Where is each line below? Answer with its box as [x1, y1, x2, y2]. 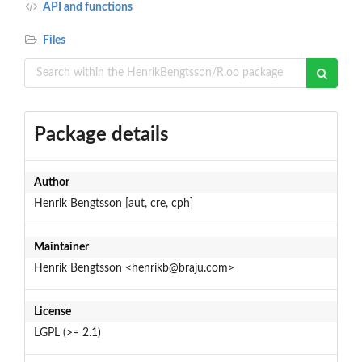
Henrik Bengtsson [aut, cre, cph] [33, 197, 193, 209]
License [33, 305, 71, 318]
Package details [33, 124, 169, 145]
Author [33, 176, 69, 188]
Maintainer [33, 241, 89, 253]
